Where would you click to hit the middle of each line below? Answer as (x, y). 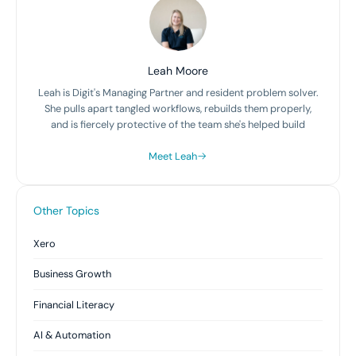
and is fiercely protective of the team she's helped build (178, 124)
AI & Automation (72, 335)
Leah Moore (178, 71)
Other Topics (66, 210)
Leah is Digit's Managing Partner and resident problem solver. (178, 92)
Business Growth (72, 274)
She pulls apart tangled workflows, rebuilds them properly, (178, 108)
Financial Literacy (74, 304)
